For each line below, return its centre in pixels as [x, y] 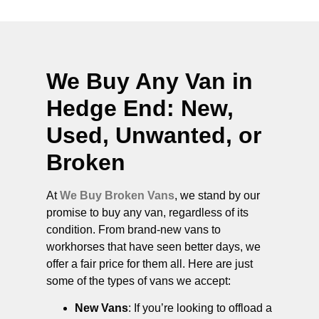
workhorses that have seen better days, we [153, 246]
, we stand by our [217, 195]
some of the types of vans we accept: [138, 281]
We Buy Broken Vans [117, 195]
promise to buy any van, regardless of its [147, 212]
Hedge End [106, 108]
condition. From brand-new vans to [134, 229]
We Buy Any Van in [150, 81]
